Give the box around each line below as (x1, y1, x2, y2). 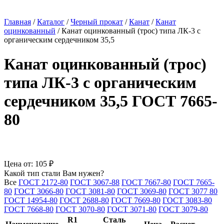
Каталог (37, 17, 64, 26)
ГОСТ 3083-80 (162, 195, 212, 204)
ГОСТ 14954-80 (4, 195, 57, 204)
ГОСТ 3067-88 (70, 177, 119, 186)
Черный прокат (70, 17, 123, 26)
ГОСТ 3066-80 (14, 186, 63, 195)
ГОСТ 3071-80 (107, 204, 156, 213)
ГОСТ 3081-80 (65, 186, 115, 195)
